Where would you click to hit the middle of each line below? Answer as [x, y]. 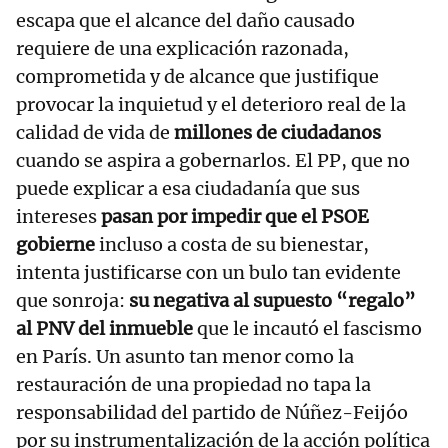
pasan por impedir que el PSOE [235, 217]
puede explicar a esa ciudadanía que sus [188, 189]
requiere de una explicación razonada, [182, 49]
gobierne [55, 245]
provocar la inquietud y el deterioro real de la [211, 105]
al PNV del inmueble [104, 329]
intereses [58, 217]
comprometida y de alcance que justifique [197, 77]
